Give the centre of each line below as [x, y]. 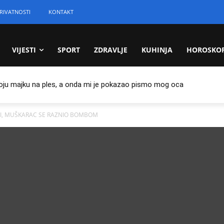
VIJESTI [24, 50]
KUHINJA [157, 50]
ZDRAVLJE [111, 50]
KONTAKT [61, 12]
